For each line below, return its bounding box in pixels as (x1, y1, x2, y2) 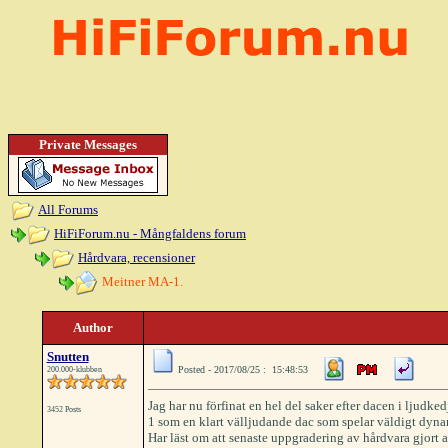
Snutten (46, 349, 89, 364)
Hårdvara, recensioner (78, 249, 195, 265)
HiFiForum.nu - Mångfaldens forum (54, 225, 246, 241)
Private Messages (39, 137, 137, 152)
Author (72, 320, 113, 335)
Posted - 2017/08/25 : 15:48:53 (177, 364, 308, 375)
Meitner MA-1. (99, 273, 183, 289)
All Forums (38, 201, 98, 217)
